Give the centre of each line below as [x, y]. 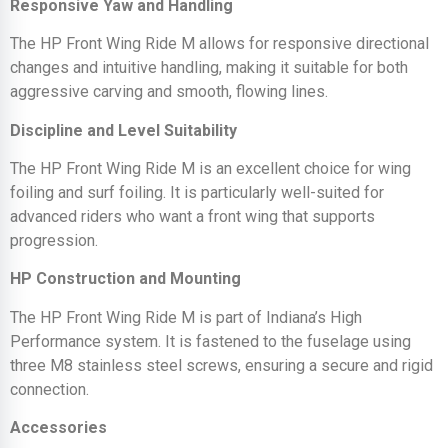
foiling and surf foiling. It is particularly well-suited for [197, 192]
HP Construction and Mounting [125, 279]
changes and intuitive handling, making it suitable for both [209, 68]
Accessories [58, 428]
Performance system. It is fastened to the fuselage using [210, 341]
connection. [49, 389]
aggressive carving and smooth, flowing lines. [169, 92]
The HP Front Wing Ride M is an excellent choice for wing [210, 168]
